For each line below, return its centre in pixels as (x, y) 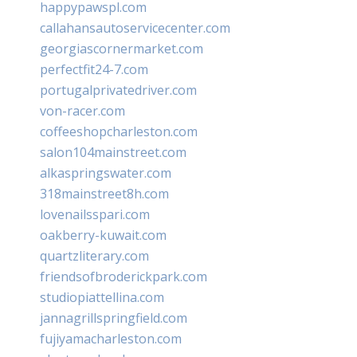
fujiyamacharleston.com (111, 339)
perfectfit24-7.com (94, 70)
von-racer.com (82, 111)
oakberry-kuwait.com (103, 235)
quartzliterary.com (94, 256)
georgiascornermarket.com (122, 49)
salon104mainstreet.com (113, 153)
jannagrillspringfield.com (114, 318)
